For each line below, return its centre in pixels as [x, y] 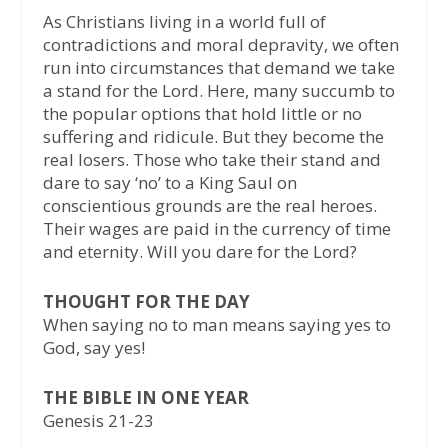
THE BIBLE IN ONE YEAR [145, 398]
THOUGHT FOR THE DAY [146, 302]
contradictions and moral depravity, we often [220, 44]
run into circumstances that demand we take [218, 67]
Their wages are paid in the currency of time [216, 228]
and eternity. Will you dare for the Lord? [199, 251]
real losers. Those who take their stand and [211, 159]
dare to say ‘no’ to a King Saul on [169, 182]
